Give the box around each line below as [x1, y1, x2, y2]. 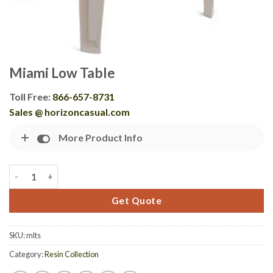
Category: [9, 249, 44, 259]
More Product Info [58, 132, 143, 144]
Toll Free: [9, 91, 52, 103]
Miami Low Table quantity [9, 165, 115, 176]
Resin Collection [44, 249, 99, 259]
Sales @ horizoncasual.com [9, 106, 130, 118]
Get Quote [111, 194, 162, 206]
